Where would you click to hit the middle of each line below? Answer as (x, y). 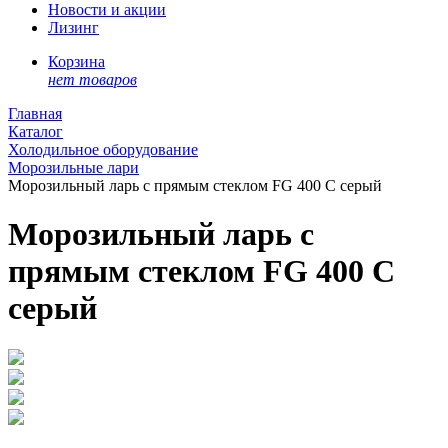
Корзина (76, 61)
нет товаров (92, 79)
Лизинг (73, 27)
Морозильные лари (73, 167)
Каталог (35, 131)
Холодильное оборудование (103, 149)
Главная (35, 113)
